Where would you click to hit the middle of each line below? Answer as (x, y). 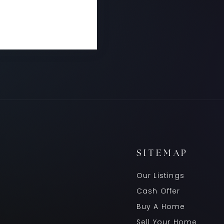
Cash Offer (158, 191)
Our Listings (160, 175)
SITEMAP (162, 153)
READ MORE (39, 19)
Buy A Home (161, 206)
